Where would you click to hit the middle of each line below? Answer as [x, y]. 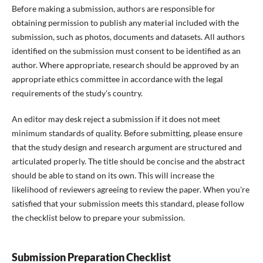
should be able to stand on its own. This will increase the [113, 176]
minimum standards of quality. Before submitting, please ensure [127, 133]
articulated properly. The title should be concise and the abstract [128, 161]
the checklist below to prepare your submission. [98, 218]
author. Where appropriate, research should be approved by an [125, 65]
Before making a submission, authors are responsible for [113, 9]
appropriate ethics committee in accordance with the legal [117, 79]
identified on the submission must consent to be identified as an [126, 51]
